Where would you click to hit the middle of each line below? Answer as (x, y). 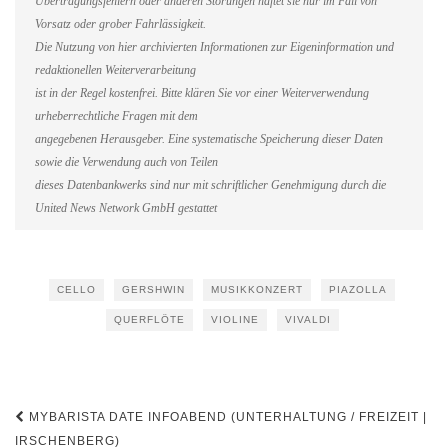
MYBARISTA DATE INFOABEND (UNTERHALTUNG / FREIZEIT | (226, 416)
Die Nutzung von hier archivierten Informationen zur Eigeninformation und (214, 47)
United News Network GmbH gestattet (126, 208)
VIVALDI (307, 319)
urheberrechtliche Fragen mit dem (116, 116)
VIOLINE (234, 319)
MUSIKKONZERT (257, 289)
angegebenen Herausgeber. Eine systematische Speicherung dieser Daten (209, 139)
